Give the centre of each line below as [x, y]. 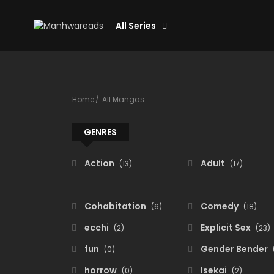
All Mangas [123, 99]
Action [99, 163]
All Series [136, 25]
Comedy [220, 206]
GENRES [100, 132]
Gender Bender [234, 249]
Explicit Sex [226, 228]
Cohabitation [115, 206]
